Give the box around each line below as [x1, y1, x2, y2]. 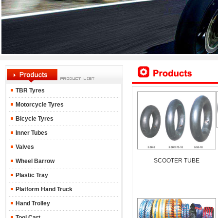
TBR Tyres [15, 87, 45, 94]
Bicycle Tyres [14, 115, 54, 122]
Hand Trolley [14, 200, 50, 207]
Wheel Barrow [14, 158, 54, 164]
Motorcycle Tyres [14, 101, 64, 108]
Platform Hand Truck [14, 186, 73, 193]
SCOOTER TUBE [154, 157, 200, 164]
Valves [14, 144, 34, 150]
